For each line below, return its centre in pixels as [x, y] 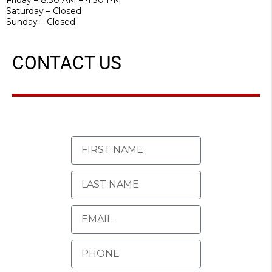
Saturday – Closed [44, 11]
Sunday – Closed [41, 22]
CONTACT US [67, 63]
